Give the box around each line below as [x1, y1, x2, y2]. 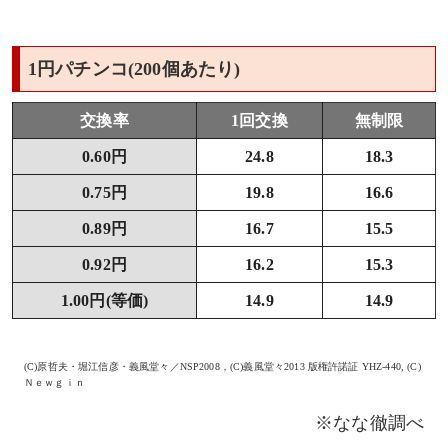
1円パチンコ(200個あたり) [28, 59, 241, 80]
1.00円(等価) [60, 292, 149, 310]
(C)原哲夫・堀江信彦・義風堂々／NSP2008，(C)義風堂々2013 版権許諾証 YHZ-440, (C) [24, 361, 421, 373]
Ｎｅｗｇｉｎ [24, 377, 85, 389]
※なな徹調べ [315, 413, 424, 434]
